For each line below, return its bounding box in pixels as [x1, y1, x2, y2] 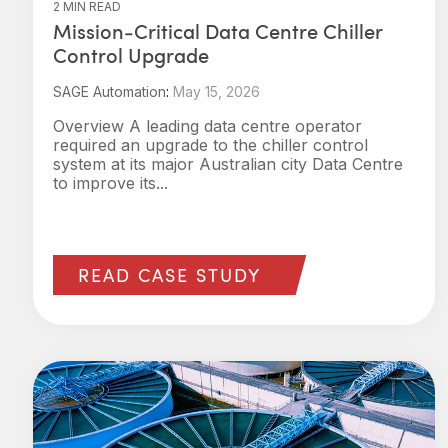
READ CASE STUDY [78, 263, 261, 287]
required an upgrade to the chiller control [53, 135, 368, 155]
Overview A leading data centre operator [53, 116, 362, 136]
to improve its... [53, 173, 168, 193]
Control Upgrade [53, 41, 209, 69]
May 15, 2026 [173, 83, 260, 100]
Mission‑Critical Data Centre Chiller [53, 17, 382, 45]
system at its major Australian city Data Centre [53, 154, 403, 174]
